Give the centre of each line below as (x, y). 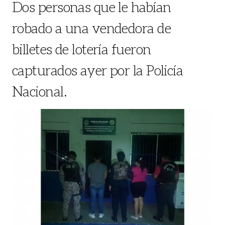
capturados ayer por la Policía (98, 70)
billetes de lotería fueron (82, 49)
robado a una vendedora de (92, 28)
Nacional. (39, 91)
